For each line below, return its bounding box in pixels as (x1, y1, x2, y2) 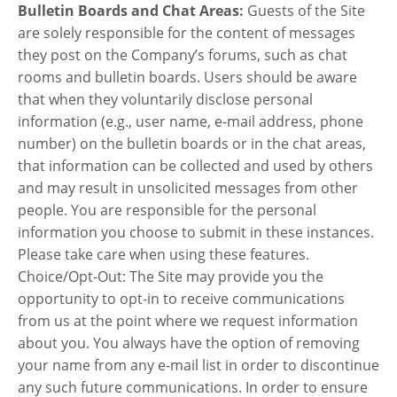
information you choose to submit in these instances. (18, 222, 374, 242)
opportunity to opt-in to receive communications (18, 288, 345, 308)
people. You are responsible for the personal (18, 199, 316, 220)
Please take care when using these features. (18, 244, 309, 264)
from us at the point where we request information (18, 310, 358, 331)
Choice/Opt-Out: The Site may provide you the (18, 266, 323, 286)
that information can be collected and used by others (18, 155, 373, 175)
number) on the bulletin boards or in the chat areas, (18, 133, 366, 153)
